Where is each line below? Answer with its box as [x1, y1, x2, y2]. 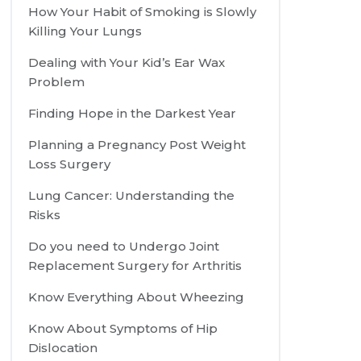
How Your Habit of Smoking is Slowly [28, 4, 257, 20]
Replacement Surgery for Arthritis [28, 258, 243, 274]
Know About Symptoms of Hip [28, 321, 218, 337]
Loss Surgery [28, 156, 111, 172]
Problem [28, 74, 85, 90]
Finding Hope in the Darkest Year [28, 106, 237, 122]
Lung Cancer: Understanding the [28, 188, 235, 204]
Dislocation [28, 340, 98, 356]
